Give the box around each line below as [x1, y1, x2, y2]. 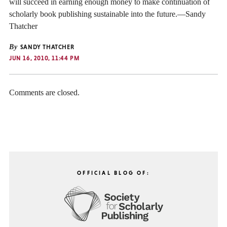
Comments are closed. [9, 88, 80, 97]
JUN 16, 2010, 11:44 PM [9, 54, 80, 62]
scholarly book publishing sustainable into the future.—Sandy [9, 9, 206, 18]
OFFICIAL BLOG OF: [77, 170, 150, 176]
